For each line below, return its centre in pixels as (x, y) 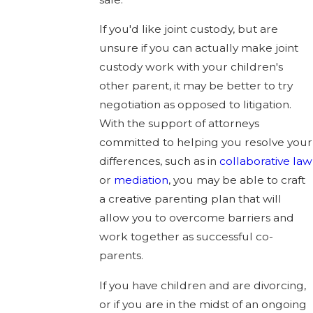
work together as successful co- (187, 237)
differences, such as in (160, 161)
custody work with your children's (191, 67)
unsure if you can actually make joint (199, 48)
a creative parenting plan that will (191, 199)
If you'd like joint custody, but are (189, 29)
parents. (122, 256)
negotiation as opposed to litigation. (196, 105)
